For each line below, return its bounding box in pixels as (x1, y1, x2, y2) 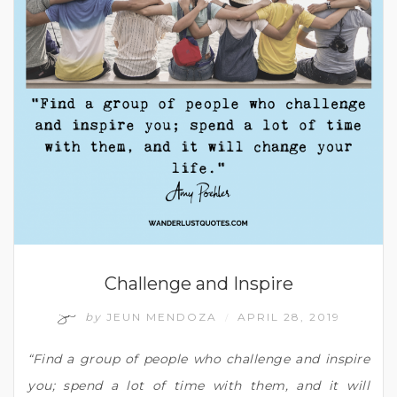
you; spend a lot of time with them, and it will (27, 377, 370, 393)
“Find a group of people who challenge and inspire (27, 350, 370, 367)
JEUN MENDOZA (102, 309, 222, 323)
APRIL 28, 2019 (237, 309, 340, 323)
